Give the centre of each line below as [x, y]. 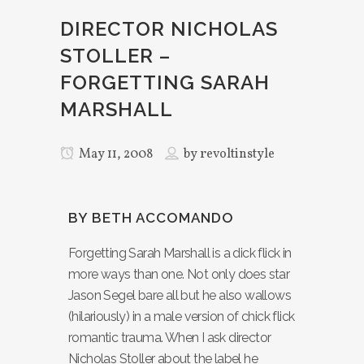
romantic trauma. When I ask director [170, 338]
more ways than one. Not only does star [179, 274]
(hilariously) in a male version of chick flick [182, 316]
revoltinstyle [237, 154]
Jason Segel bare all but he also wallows [180, 295]
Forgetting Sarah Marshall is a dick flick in [180, 253]
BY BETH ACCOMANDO [151, 218]
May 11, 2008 [115, 154]
